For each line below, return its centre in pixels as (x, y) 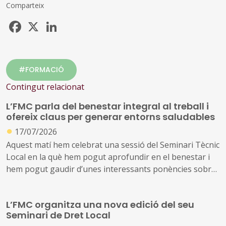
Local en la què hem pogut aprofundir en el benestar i (108, 157)
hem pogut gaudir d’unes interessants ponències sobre (111, 169)
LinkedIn (76, 22)
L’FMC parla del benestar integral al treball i (107, 106)
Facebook (41, 22)
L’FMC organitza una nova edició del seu (100, 205)
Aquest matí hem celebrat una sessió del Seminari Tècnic (113, 145)
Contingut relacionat (45, 87)
